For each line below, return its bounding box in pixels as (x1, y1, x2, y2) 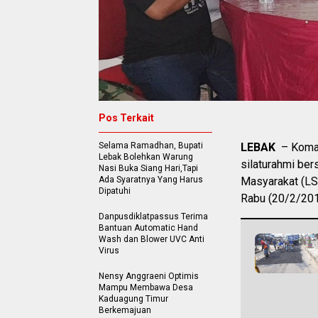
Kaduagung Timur (99, 293, 168, 304)
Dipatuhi (99, 185, 131, 196)
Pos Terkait (99, 111, 154, 124)
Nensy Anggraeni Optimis (99, 270, 199, 281)
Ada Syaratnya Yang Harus (99, 174, 203, 185)
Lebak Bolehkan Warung (99, 151, 193, 162)
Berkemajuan (99, 305, 151, 315)
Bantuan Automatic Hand (99, 222, 198, 233)
